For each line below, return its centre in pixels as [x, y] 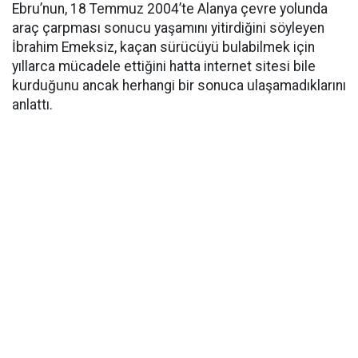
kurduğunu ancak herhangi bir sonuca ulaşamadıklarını [179, 86]
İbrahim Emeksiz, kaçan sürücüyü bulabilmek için [163, 47]
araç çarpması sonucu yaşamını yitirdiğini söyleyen [168, 28]
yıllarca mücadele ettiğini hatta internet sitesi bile [164, 66]
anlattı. [32, 105]
